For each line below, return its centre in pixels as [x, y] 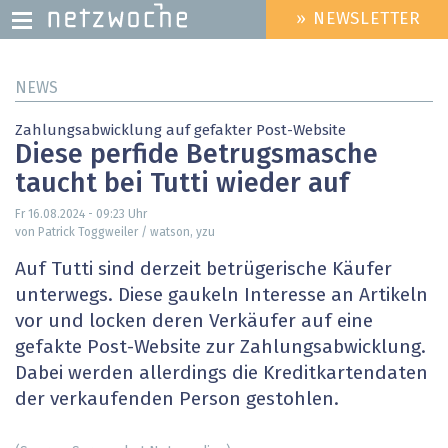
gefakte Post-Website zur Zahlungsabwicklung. [220, 348]
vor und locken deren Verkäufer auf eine [194, 322]
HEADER [279, 27]
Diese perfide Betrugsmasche [196, 156]
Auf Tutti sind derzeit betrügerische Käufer [203, 270]
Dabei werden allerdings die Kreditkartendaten [221, 374]
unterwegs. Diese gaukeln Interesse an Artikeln [221, 296]
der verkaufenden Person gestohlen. [177, 400]
